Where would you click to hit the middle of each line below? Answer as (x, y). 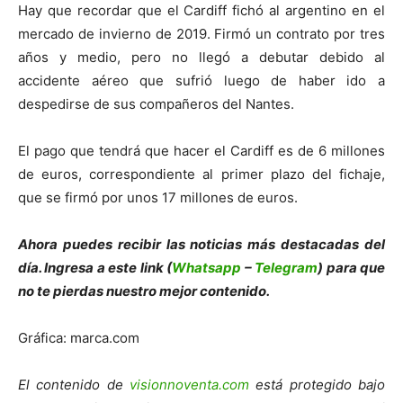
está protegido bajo (317, 384)
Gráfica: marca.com (79, 337)
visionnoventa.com (189, 384)
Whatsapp (207, 267)
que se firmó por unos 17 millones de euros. (158, 197)
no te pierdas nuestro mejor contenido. (144, 291)
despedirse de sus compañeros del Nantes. (156, 103)
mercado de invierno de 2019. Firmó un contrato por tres (201, 33)
